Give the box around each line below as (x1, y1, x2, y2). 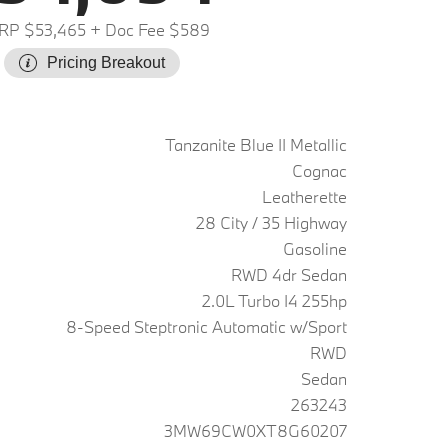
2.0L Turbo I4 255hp (202, 290, 347, 311)
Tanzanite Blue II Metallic (165, 134, 347, 155)
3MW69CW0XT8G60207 (164, 420, 347, 441)
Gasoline (283, 238, 347, 259)
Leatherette (262, 186, 347, 207)
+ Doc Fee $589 (86, 19, 210, 40)
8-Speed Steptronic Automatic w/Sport (66, 316, 347, 337)
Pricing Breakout (47, 54, 165, 71)
